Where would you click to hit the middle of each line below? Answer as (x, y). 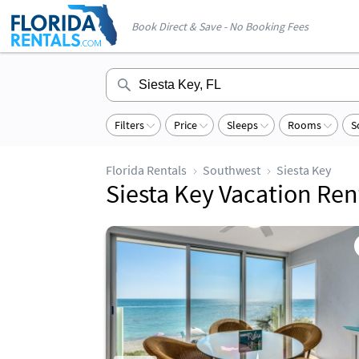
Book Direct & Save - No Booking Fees (220, 26)
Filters (129, 125)
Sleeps (242, 125)
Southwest (232, 170)
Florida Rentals (146, 170)
